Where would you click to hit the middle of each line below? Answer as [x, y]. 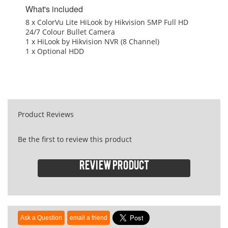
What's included [54, 9]
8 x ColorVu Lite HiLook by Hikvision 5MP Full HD [107, 22]
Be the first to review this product [75, 139]
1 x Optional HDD [55, 51]
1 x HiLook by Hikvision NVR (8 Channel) [92, 41]
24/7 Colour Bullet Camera [70, 32]
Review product [114, 168]
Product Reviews [46, 114]
